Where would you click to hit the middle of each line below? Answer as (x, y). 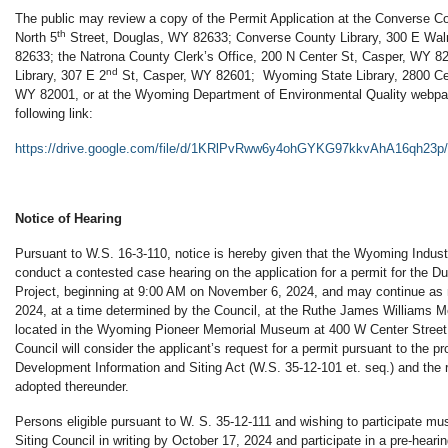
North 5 (36, 38)
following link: (54, 114)
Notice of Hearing (68, 219)
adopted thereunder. (72, 387)
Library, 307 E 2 (60, 76)
